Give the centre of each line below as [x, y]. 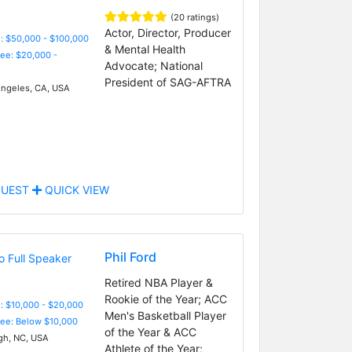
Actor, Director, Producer [167, 32]
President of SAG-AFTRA [167, 82]
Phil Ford [130, 257]
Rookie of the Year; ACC [165, 299]
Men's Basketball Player [165, 315]
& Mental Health [145, 49]
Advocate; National [153, 65]
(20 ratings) [194, 17]
